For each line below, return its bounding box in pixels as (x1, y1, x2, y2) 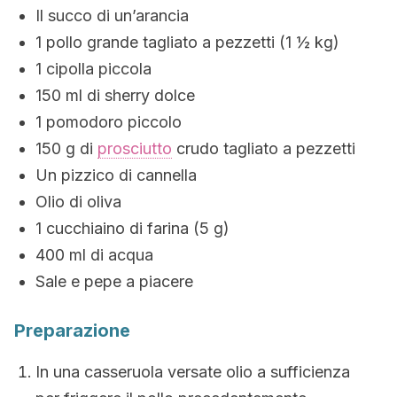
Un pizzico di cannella (35, 166, 197, 184)
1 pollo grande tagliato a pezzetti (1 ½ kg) (35, 33, 339, 51)
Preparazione (14, 320, 130, 341)
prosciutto (97, 139, 172, 158)
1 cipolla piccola (35, 59, 152, 78)
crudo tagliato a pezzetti (172, 139, 355, 158)
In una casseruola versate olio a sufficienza (35, 362, 350, 381)
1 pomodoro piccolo (35, 113, 182, 131)
